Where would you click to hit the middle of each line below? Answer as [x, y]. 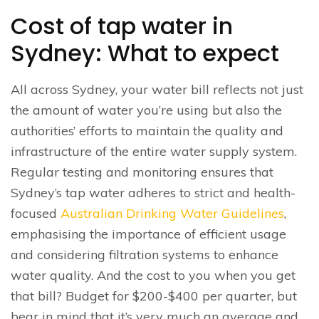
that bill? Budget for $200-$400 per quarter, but [154, 296]
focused [36, 213]
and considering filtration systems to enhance [145, 254]
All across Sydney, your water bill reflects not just [157, 89]
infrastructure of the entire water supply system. [154, 151]
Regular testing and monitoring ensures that [142, 172]
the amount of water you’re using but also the [146, 110]
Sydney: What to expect [145, 53]
